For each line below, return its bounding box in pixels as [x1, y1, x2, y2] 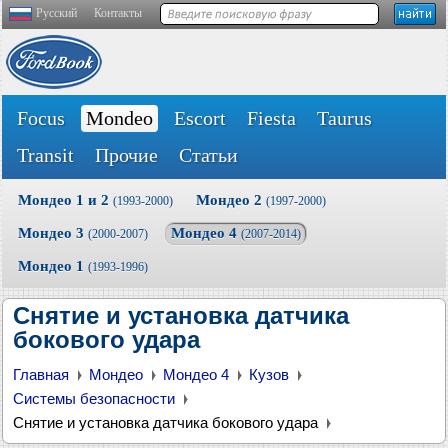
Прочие [95, 144, 158, 166]
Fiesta [247, 107, 296, 129]
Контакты [94, 6, 142, 20]
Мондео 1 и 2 [18, 192, 113, 208]
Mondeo [86, 107, 153, 129]
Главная [13, 366, 69, 383]
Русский [36, 6, 77, 20]
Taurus [317, 107, 372, 129]
